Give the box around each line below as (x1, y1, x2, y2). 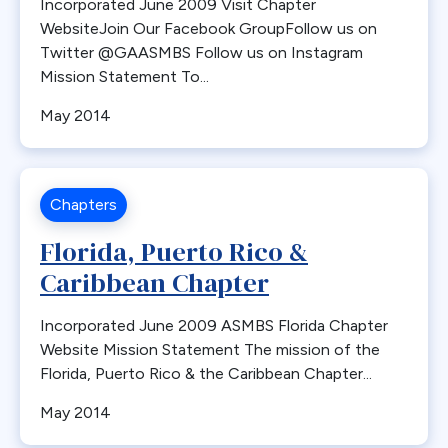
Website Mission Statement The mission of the (40, 340, 380, 359)
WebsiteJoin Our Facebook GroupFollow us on (40, 19, 377, 38)
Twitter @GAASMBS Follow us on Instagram (40, 43, 363, 62)
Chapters (50, 195, 117, 214)
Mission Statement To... (40, 67, 209, 86)
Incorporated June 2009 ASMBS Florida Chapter (40, 316, 388, 335)
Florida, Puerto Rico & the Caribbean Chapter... (40, 364, 372, 383)
